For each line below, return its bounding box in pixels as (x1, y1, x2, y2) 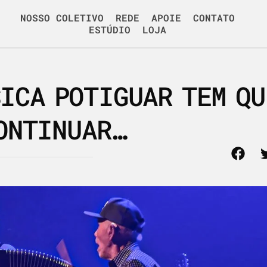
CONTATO (193, 11, 235, 24)
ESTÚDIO (89, 23, 131, 36)
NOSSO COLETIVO (20, 11, 104, 24)
